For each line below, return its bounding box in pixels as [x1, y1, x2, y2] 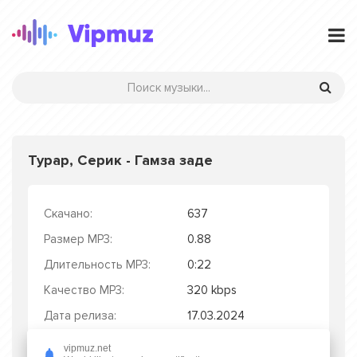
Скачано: [44, 206, 92, 221]
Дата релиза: [44, 308, 116, 323]
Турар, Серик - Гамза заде [28, 151, 213, 169]
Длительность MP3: [44, 257, 151, 272]
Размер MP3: [44, 232, 112, 246]
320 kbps [187, 283, 237, 297]
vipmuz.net [64, 342, 111, 354]
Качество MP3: [44, 283, 124, 297]
